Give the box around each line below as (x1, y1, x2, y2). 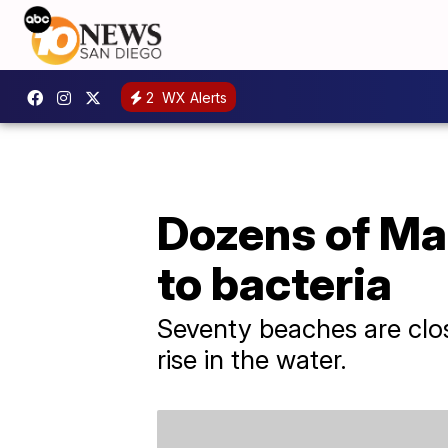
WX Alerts (158, 88, 227, 106)
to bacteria (157, 255, 392, 311)
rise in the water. (157, 344, 347, 375)
